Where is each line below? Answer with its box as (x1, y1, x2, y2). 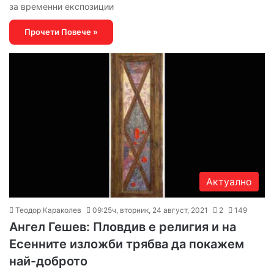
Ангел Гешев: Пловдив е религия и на (9, 219, 236, 234)
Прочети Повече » (24, 26, 98, 37)
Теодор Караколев (15, 205, 81, 215)
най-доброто (9, 253, 87, 268)
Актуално (206, 175, 252, 188)
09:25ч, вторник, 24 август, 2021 (92, 205, 208, 215)
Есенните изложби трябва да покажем (9, 236, 244, 251)
